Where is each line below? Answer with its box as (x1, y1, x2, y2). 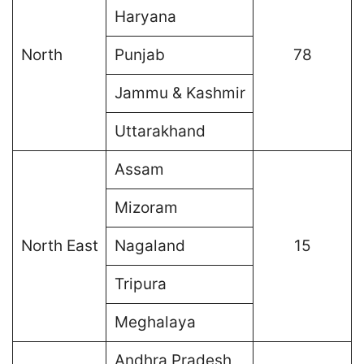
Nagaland (114, 236, 185, 255)
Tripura (114, 274, 167, 293)
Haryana (114, 6, 176, 26)
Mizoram (114, 197, 178, 217)
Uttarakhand (114, 121, 206, 141)
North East (20, 236, 98, 255)
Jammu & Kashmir (114, 83, 245, 102)
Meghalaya (114, 312, 196, 331)
